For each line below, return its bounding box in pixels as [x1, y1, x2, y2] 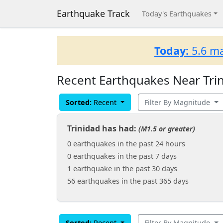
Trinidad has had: [67, 123, 138, 134]
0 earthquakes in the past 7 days [67, 151, 177, 161]
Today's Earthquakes [142, 9, 212, 18]
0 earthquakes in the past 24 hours [67, 139, 185, 148]
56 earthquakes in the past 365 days [67, 176, 189, 186]
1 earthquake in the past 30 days [67, 164, 177, 173]
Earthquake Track [57, 7, 130, 19]
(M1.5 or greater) [138, 124, 195, 133]
